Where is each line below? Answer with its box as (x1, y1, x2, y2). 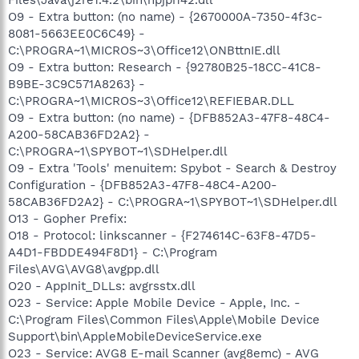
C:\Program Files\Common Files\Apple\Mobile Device (8, 312, 320, 327)
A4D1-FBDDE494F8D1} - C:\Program (8, 244, 217, 260)
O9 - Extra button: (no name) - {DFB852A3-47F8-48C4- (8, 110, 330, 125)
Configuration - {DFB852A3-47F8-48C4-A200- (8, 177, 277, 192)
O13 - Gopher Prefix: (8, 211, 127, 226)
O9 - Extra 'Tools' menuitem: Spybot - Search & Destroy (8, 160, 337, 175)
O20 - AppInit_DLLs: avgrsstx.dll (8, 278, 196, 293)
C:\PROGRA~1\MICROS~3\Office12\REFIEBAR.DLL (8, 93, 294, 108)
